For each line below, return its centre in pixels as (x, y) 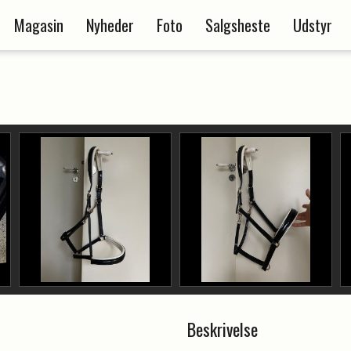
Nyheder (110, 25)
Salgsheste (238, 25)
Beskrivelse (223, 329)
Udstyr (313, 25)
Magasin (39, 25)
